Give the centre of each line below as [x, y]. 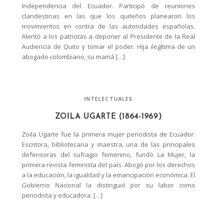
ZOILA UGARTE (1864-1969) [108, 117]
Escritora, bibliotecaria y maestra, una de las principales [108, 144]
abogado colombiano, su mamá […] [73, 56]
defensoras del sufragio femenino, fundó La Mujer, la [108, 154]
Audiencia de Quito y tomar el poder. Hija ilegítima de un [108, 46]
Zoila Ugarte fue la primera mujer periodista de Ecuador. [108, 134]
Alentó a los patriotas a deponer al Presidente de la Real [108, 36]
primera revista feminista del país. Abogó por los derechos [108, 164]
